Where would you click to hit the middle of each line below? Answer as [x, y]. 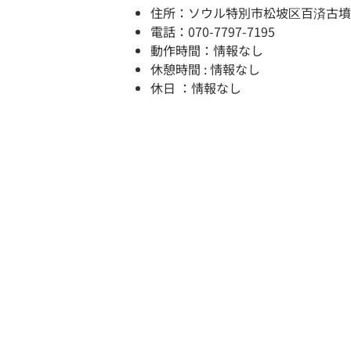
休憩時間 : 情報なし [205, 69]
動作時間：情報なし [207, 51]
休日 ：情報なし [196, 88]
